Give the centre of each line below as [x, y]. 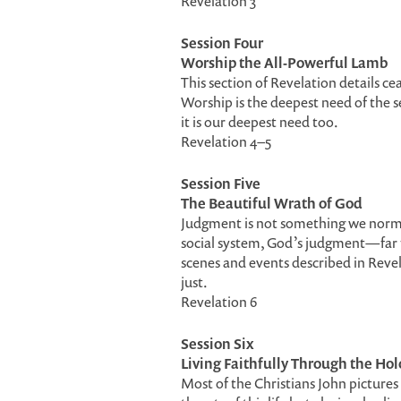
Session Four [222, 43]
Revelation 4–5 [226, 141]
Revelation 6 [219, 302]
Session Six [218, 344]
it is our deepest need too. [260, 122]
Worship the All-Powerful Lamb [284, 63]
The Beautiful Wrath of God [272, 203]
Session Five [221, 183]
